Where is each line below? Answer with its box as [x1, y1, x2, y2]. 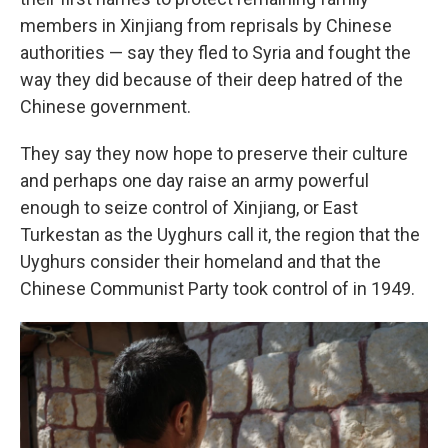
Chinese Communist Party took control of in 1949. [20, 277, 415, 299]
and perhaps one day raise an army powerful [20, 169, 369, 191]
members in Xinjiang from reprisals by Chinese [20, 14, 392, 36]
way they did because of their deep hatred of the [20, 68, 403, 90]
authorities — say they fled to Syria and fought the [20, 41, 411, 63]
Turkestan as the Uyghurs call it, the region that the [20, 223, 420, 245]
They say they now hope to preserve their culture [20, 142, 408, 164]
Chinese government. [20, 95, 191, 117]
